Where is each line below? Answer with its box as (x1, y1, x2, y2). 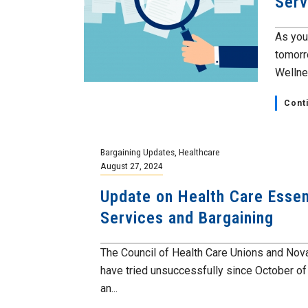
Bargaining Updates (100, 146, 175, 157)
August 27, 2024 (100, 160, 164, 171)
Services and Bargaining (100, 208, 274, 228)
